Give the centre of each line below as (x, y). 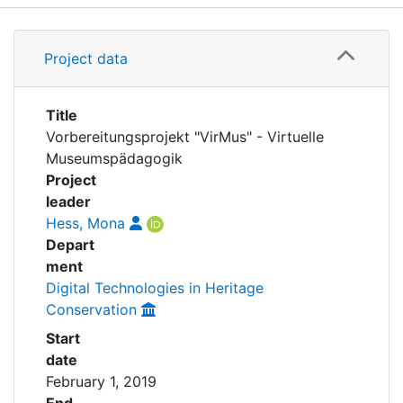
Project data (86, 58)
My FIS (82, 49)
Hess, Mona (85, 223)
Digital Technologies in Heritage (155, 288)
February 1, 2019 (101, 381)
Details (201, 27)
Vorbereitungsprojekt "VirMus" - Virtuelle (185, 137)
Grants (201, 68)
